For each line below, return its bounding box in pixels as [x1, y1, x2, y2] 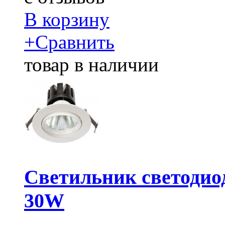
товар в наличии [24, 53, 159, 75]
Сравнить [35, 31, 115, 53]
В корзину [24, 8, 109, 30]
